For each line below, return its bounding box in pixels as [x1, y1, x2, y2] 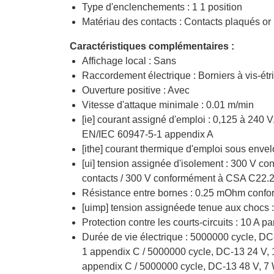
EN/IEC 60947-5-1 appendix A [82, 128, 213, 139]
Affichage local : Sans [82, 55, 176, 66]
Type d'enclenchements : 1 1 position [82, 1, 242, 12]
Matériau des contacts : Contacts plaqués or [82, 16, 271, 27]
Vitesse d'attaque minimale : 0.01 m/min [82, 99, 254, 110]
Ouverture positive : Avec [82, 84, 190, 95]
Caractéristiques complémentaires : [70, 40, 234, 51]
